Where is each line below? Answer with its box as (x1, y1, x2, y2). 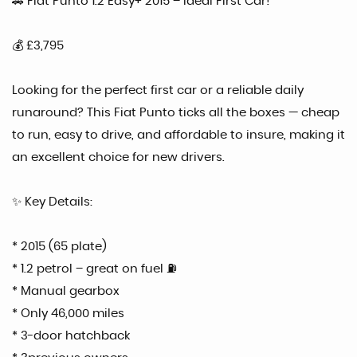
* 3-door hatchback (12, 330, 130, 342)
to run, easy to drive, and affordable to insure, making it (12, 129, 345, 141)
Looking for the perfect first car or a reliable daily (12, 84, 304, 96)
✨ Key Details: (12, 196, 92, 208)
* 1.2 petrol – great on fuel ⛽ (12, 263, 177, 275)
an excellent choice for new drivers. (12, 151, 225, 163)
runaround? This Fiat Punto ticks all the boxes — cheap (12, 107, 339, 119)
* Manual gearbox (12, 285, 120, 297)
